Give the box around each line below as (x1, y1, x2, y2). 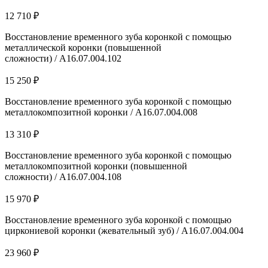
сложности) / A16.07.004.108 (5, 171, 121, 182)
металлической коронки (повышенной (5, 42, 162, 53)
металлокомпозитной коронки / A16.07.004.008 (5, 106, 197, 117)
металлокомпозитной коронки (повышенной (5, 160, 187, 171)
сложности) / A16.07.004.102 (5, 53, 121, 63)
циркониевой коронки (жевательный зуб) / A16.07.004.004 (5, 225, 243, 236)
